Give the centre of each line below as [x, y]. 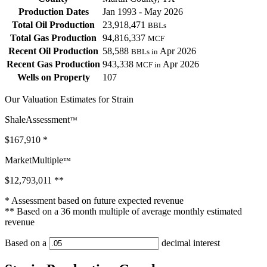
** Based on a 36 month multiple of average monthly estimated [123, 212]
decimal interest [190, 243]
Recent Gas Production [53, 64]
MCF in [148, 65]
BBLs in [145, 52]
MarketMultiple [34, 160]
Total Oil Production [53, 25]
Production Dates [53, 12]
